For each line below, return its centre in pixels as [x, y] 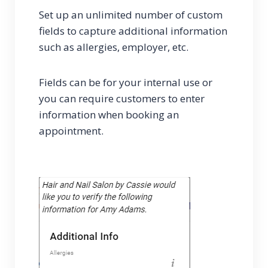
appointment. [71, 131]
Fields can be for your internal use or [126, 83]
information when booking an [109, 115]
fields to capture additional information [133, 31]
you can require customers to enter [122, 99]
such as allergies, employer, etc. [114, 47]
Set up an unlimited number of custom [131, 15]
